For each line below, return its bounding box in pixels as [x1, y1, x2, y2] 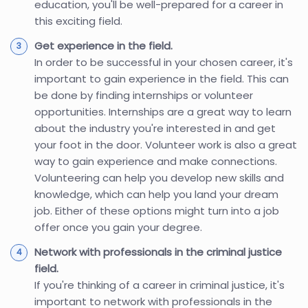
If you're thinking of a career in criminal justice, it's [34, 277, 285, 292]
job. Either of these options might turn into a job [34, 203, 279, 218]
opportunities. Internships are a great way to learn [34, 104, 291, 119]
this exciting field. [34, 13, 122, 28]
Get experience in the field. [34, 38, 173, 53]
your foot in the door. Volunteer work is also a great [34, 137, 297, 152]
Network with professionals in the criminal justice [34, 244, 282, 259]
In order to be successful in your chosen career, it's [34, 54, 293, 69]
